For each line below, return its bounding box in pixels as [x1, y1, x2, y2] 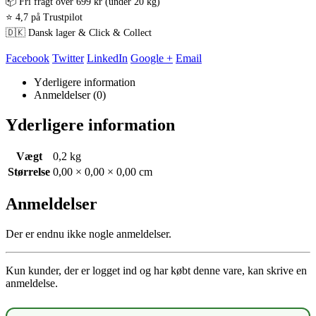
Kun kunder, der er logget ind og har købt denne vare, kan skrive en [6, 265, 307, 277]
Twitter [52, 51, 84, 64]
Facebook [6, 51, 49, 64]
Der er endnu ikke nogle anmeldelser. [6, 228, 171, 241]
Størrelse [8, 166, 50, 178]
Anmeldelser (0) [34, 88, 106, 101]
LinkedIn [87, 51, 128, 64]
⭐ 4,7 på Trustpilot [6, 11, 83, 23]
